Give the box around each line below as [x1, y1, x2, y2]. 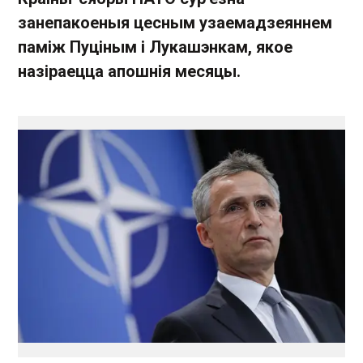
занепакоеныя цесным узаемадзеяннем [18, 13, 332, 32]
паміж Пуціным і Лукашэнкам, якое [18, 37, 293, 57]
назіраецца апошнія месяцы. [18, 62, 241, 81]
